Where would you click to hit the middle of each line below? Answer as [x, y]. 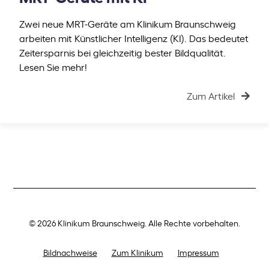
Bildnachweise [70, 252]
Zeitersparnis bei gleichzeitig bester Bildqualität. [122, 52]
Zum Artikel [210, 95]
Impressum [198, 252]
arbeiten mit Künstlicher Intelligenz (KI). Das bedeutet [134, 38]
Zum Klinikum [137, 252]
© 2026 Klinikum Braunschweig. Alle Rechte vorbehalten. [134, 222]
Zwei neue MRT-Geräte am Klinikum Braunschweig [128, 23]
